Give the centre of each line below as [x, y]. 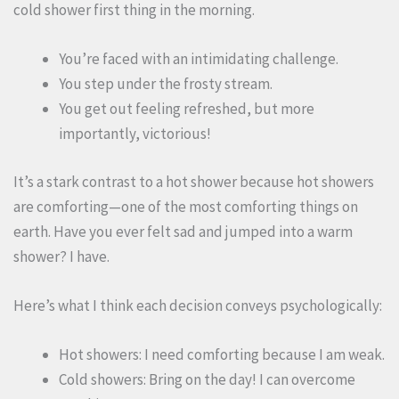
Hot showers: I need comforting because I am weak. [222, 355]
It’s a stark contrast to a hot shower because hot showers [194, 181]
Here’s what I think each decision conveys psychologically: [198, 306]
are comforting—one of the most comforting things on [186, 206]
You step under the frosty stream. [166, 84]
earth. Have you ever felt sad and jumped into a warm [183, 231]
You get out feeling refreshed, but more [187, 109]
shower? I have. [61, 256]
